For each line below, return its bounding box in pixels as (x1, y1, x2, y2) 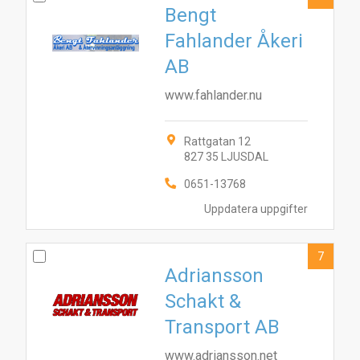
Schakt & (165, 290, 241, 313)
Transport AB (165, 316, 280, 338)
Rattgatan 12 (184, 135, 251, 148)
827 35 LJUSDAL (184, 150, 268, 163)
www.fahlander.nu (165, 88, 262, 103)
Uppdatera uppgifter (204, 202, 308, 215)
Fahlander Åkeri (165, 30, 303, 52)
